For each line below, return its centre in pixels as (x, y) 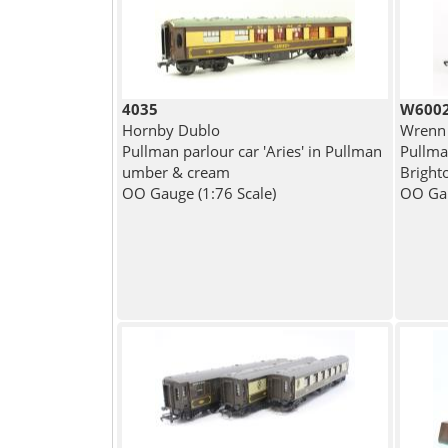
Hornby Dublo (170, 130)
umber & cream (175, 172)
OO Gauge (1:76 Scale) (198, 193)
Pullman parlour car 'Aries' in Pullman (251, 151)
